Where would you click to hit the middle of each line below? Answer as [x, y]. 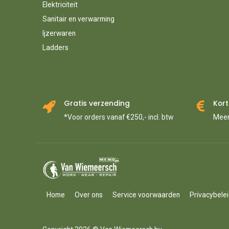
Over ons [88, 195]
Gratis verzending [97, 104]
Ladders [55, 47]
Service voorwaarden [146, 195]
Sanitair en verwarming [78, 19]
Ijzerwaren [59, 33]
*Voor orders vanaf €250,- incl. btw [118, 117]
